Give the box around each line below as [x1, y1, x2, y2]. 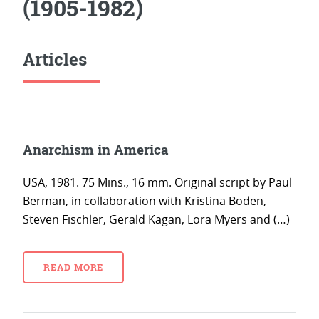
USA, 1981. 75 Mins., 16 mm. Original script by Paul [23, 174, 292, 191]
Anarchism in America [23, 140, 168, 158]
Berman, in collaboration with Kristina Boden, [23, 193, 266, 209]
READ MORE [43, 261, 104, 273]
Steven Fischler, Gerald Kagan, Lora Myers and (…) [23, 211, 290, 228]
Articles [23, 48, 87, 70]
